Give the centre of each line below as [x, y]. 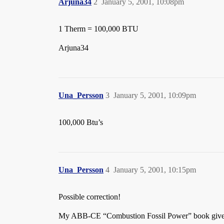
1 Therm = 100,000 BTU [98, 29]
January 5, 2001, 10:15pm [155, 170]
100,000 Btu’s [81, 122]
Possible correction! [89, 197]
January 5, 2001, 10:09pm [155, 95]
